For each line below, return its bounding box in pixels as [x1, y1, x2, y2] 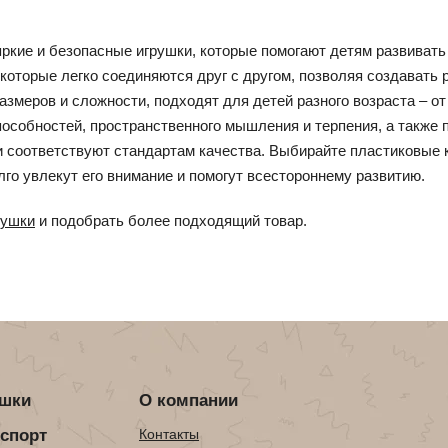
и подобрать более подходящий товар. [35, 211, 307, 229]
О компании [139, 390, 238, 410]
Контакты [139, 425, 199, 442]
